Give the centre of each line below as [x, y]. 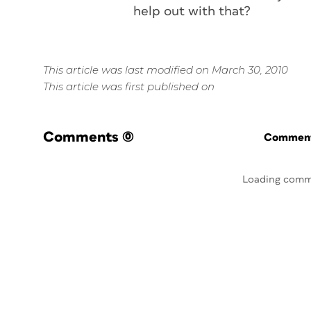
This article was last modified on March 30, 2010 [166, 70]
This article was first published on [129, 86]
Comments [81, 137]
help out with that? [192, 11]
